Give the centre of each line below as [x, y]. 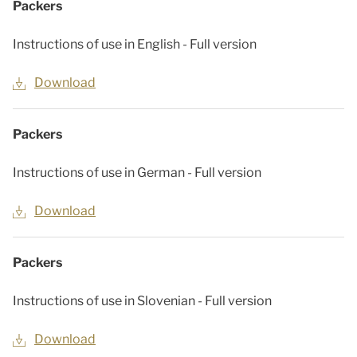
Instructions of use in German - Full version [137, 173]
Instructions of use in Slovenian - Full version [142, 301]
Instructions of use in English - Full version [135, 44]
